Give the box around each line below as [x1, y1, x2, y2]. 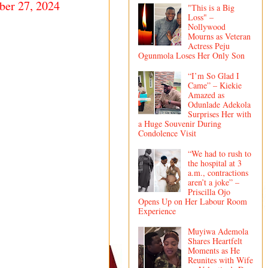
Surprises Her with [187, 108, 251, 120]
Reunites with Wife [187, 254, 253, 266]
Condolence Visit [138, 127, 196, 139]
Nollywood [187, 21, 226, 33]
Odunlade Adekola [187, 99, 251, 111]
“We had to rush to [187, 147, 251, 159]
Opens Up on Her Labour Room [138, 195, 247, 207]
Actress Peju [187, 40, 230, 52]
